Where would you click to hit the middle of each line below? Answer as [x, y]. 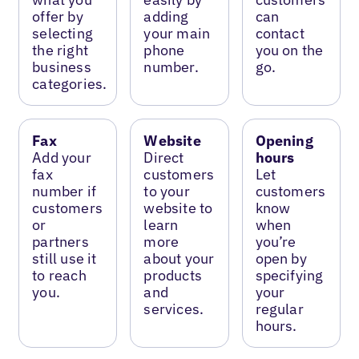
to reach [59, 275]
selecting [63, 33]
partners [61, 241]
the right [60, 50]
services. [174, 309]
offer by [58, 16]
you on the [289, 50]
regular [279, 309]
